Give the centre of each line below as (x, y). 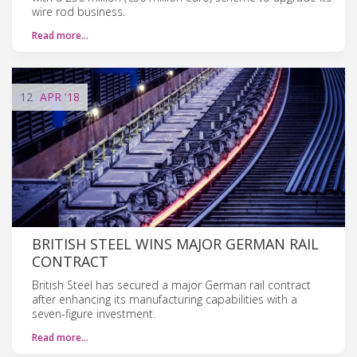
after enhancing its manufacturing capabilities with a (165, 299)
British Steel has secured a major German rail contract (171, 284)
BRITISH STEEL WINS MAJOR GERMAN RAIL (175, 243)
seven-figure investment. (94, 313)
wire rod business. (78, 11)
